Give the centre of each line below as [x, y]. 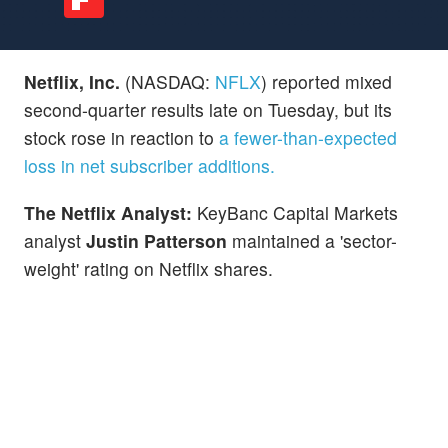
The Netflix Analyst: [110, 212]
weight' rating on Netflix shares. [148, 268]
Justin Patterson [159, 240]
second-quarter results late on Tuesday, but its [208, 109]
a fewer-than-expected [308, 137]
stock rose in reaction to [121, 137]
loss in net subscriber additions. [149, 165]
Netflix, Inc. [74, 81]
